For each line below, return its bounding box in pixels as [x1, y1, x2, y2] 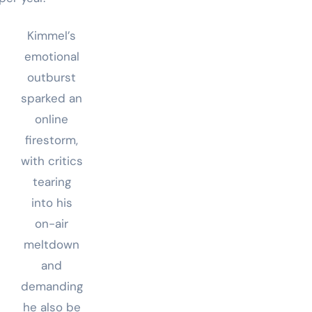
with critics [20, 153, 83, 169]
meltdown [24, 237, 79, 253]
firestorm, [25, 132, 78, 148]
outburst [27, 70, 76, 86]
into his [31, 195, 72, 211]
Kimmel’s [27, 28, 76, 44]
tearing [32, 174, 71, 190]
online [35, 111, 68, 127]
